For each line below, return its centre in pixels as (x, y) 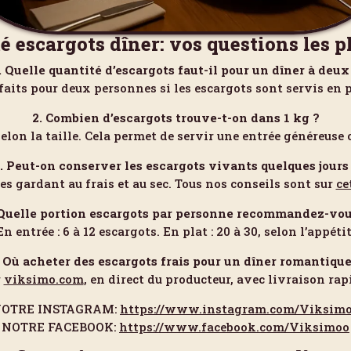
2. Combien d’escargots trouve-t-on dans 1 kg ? (175, 118)
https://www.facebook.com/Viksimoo (234, 327)
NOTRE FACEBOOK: (60, 327)
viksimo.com (43, 279)
